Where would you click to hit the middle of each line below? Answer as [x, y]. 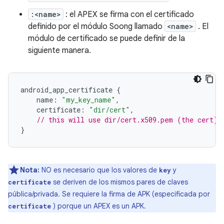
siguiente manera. [59, 50]
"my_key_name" [88, 99]
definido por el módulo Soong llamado [96, 26]
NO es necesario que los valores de [100, 170]
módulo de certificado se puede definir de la [106, 38]
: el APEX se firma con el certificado [129, 14]
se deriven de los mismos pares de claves [119, 182]
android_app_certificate [68, 89]
